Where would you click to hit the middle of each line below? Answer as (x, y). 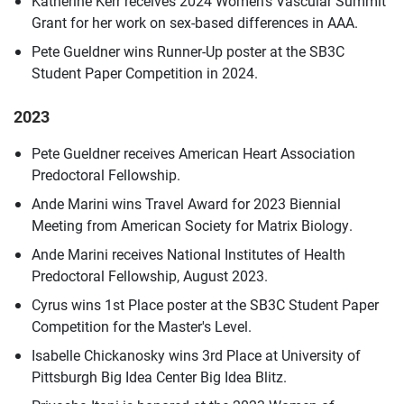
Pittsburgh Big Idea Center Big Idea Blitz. (159, 376)
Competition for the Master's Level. (142, 326)
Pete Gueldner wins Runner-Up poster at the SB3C (188, 50)
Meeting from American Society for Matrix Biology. (192, 225)
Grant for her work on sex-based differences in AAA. (195, 22)
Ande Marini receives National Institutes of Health (188, 253)
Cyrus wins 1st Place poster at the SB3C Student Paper (205, 304)
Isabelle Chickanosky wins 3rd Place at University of (196, 354)
